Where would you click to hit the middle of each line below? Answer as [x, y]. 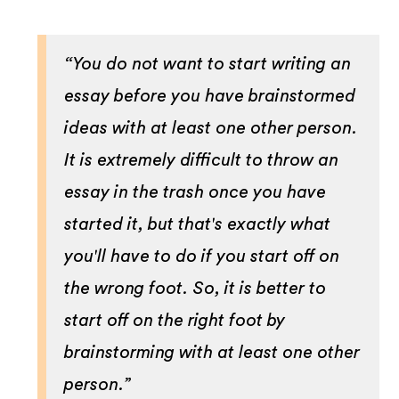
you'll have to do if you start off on [202, 256]
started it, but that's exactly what [198, 224]
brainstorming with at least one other [212, 352]
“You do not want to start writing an [208, 64]
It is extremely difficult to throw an [202, 160]
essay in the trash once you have [195, 192]
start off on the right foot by [175, 320]
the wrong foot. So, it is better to [195, 288]
